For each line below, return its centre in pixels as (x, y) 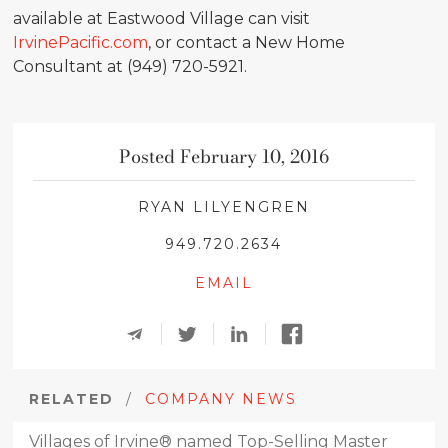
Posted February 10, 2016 (223, 156)
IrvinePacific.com (81, 42)
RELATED (72, 399)
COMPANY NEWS (221, 399)
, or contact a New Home (247, 42)
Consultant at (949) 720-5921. (130, 66)
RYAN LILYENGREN (223, 207)
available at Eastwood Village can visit (162, 18)
